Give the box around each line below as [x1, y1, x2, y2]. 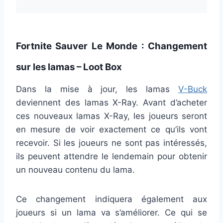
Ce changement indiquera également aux [16, 194, 207, 204]
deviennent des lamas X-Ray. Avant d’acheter [16, 97, 207, 108]
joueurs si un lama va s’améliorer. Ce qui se [16, 207, 207, 218]
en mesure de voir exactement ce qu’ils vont [16, 124, 207, 134]
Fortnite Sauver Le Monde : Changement [16, 40, 207, 52]
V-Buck [178, 84, 207, 94]
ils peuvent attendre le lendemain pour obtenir [16, 151, 207, 161]
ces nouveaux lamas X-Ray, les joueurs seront [16, 111, 207, 121]
